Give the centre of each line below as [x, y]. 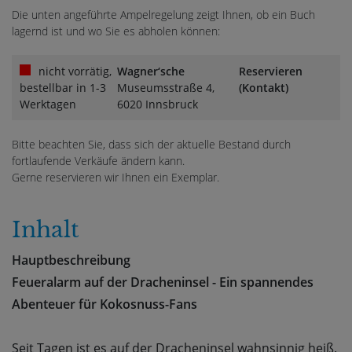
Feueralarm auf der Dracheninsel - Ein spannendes [163, 282]
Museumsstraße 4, [166, 88]
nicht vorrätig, [75, 71]
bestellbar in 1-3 [63, 88]
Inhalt [46, 230]
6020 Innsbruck [158, 104]
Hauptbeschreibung [71, 260]
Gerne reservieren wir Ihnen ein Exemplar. [115, 178]
